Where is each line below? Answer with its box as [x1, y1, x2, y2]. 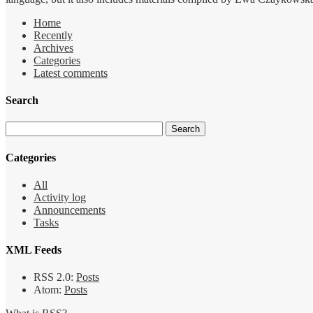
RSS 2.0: [34, 271, 76, 284]
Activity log [34, 191, 86, 203]
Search [6, 94, 38, 107]
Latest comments [34, 66, 108, 79]
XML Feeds [6, 244, 61, 256]
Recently [34, 29, 73, 41]
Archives [34, 41, 73, 54]
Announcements [34, 203, 105, 216]
